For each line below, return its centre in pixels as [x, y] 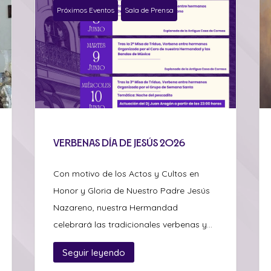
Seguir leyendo [94, 252]
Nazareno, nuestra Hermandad [116, 208]
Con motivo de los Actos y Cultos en [126, 174]
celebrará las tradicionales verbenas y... [133, 225]
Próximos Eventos [86, 10]
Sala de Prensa [149, 10]
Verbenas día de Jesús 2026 [119, 143]
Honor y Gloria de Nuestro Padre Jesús [132, 191]
